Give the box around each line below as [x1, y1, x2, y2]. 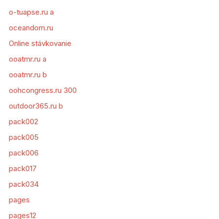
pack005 [8, 132, 39, 142]
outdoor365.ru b [8, 101, 63, 111]
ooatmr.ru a [8, 54, 46, 64]
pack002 [8, 117, 38, 127]
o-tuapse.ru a [8, 7, 54, 17]
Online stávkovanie [8, 39, 71, 48]
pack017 [8, 164, 37, 174]
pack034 [8, 179, 39, 189]
